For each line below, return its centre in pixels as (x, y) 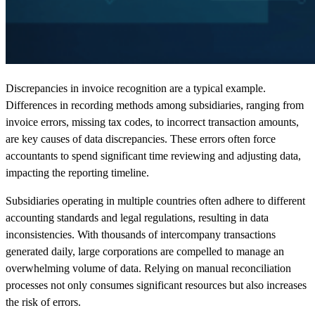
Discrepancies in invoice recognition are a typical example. (136, 89)
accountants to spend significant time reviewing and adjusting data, (153, 156)
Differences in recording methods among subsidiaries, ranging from (155, 105)
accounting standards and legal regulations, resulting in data (137, 218)
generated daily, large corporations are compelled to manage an (145, 252)
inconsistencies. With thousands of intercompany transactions (141, 235)
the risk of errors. (43, 302)
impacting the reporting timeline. (77, 173)
